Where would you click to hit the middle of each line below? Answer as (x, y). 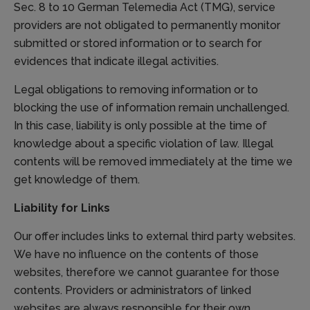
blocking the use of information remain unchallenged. (152, 108)
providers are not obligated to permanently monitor (147, 26)
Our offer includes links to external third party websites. (155, 237)
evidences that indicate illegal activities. (116, 62)
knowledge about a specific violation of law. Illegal (144, 144)
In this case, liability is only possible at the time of (140, 126)
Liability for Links (62, 208)
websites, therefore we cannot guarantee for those (147, 273)
